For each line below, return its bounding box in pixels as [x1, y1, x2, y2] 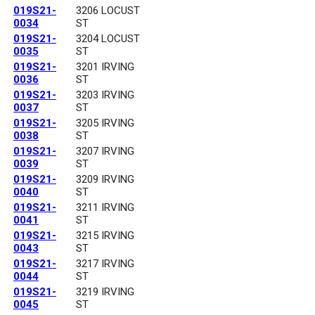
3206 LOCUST [76, 4, 140, 18]
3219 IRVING [76, 285, 134, 299]
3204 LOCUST [76, 32, 140, 46]
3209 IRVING [76, 173, 134, 186]
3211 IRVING [76, 201, 134, 214]
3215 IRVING [76, 229, 134, 243]
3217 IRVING [76, 257, 134, 271]
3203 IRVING [76, 89, 134, 102]
